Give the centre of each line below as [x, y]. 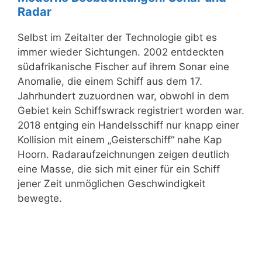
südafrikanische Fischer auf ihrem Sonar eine [123, 66]
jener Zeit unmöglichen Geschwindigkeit [111, 183]
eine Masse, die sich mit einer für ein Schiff [119, 169]
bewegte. [40, 198]
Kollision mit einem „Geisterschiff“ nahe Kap [120, 139]
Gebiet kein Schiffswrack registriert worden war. [131, 110]
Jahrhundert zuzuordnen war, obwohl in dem [123, 96]
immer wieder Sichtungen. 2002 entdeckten [121, 52]
